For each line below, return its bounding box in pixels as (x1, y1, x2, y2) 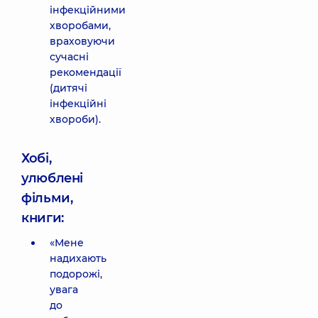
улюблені (21, 170, 84, 186)
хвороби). (50, 113, 101, 126)
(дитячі (50, 82, 87, 94)
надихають (50, 252, 106, 265)
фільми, (21, 190, 73, 206)
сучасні (50, 50, 89, 63)
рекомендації (50, 66, 121, 79)
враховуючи (50, 35, 115, 48)
